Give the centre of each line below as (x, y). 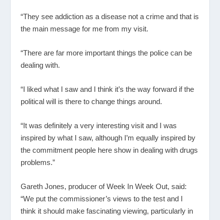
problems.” (38, 163)
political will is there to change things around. (92, 102)
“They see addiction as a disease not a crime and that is (110, 17)
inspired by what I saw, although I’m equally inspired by (108, 138)
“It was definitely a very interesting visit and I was (99, 126)
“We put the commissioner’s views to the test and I (102, 199)
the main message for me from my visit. (85, 29)
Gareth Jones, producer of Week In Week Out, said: (104, 187)
